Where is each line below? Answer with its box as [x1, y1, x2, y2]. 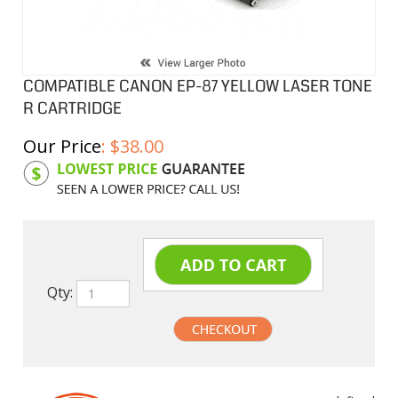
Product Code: [23, 159, 107, 176]
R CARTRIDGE [23, 97, 122, 120]
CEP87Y [110, 159, 154, 176]
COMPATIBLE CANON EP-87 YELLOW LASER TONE [23, 75, 372, 98]
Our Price [23, 134, 101, 158]
